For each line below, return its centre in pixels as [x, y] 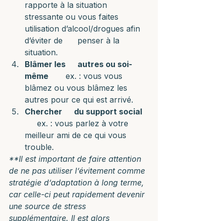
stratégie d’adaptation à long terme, [78, 183]
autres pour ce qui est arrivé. [79, 100]
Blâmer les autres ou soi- [78, 64]
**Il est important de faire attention [76, 159]
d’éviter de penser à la [73, 40]
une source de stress [49, 206]
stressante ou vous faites [73, 17]
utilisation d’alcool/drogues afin [84, 29]
